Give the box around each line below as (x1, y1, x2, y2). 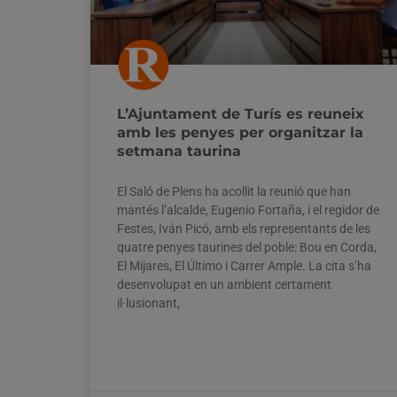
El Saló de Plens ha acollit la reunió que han (117, 183, 351, 198)
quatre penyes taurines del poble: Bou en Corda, (117, 239, 377, 254)
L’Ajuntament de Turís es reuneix (117, 105, 364, 122)
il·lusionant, (117, 295, 180, 310)
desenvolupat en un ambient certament (117, 276, 331, 292)
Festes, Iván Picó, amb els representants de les (117, 221, 370, 236)
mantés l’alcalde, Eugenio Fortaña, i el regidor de (117, 202, 379, 217)
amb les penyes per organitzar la (117, 123, 363, 141)
